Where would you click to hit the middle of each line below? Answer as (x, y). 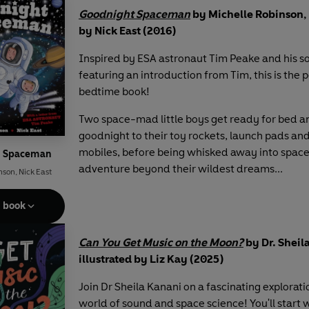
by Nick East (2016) (127, 31)
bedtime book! (114, 92)
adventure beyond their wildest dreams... (181, 169)
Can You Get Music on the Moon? (161, 243)
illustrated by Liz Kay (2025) (151, 259)
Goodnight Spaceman (134, 14)
